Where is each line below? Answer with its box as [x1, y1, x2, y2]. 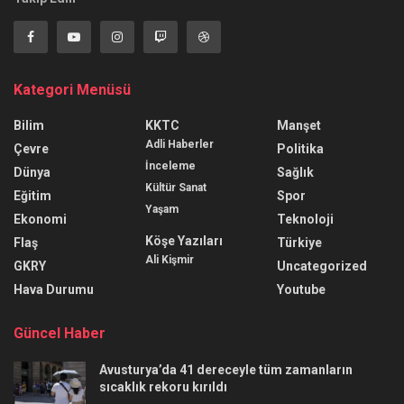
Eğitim [14, 188, 51, 203]
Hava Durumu [14, 281, 94, 297]
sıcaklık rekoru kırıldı [99, 379, 227, 394]
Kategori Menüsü [14, 80, 131, 98]
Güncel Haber [14, 324, 106, 342]
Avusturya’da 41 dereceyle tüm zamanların [99, 362, 353, 377]
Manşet [277, 117, 321, 133]
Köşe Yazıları [145, 233, 223, 248]
